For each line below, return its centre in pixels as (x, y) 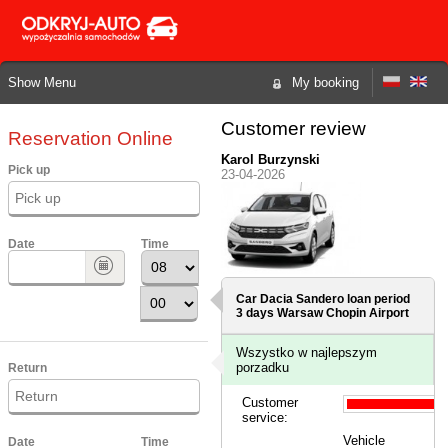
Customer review (294, 128)
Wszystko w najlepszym (307, 353)
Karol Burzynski (271, 160)
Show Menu (42, 82)
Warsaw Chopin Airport (343, 313)
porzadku (263, 368)
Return (27, 367)
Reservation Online (90, 137)
